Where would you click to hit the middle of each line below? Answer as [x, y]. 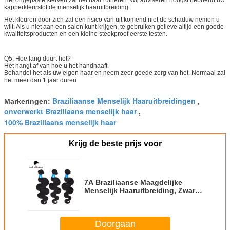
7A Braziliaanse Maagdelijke [133, 182]
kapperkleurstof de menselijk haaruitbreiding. [67, 7]
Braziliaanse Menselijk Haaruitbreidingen [124, 100]
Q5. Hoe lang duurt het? [37, 58]
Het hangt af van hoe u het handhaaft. [56, 65]
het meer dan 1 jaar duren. [41, 80]
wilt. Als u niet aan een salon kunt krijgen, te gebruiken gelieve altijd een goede [114, 26]
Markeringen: [28, 101]
